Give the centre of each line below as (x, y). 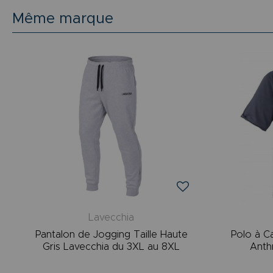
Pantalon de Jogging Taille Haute (111, 234)
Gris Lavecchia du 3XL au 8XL (112, 246)
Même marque (63, 19)
